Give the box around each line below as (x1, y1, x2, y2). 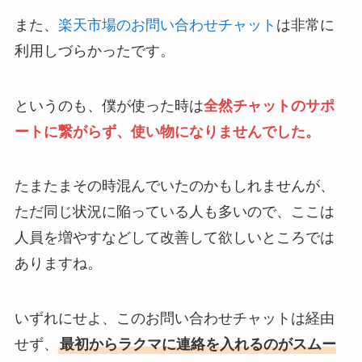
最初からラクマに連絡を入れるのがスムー (59, 336, 336, 353)
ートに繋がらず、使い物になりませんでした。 (14, 123, 320, 140)
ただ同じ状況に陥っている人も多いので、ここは (14, 204, 335, 221)
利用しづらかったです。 (14, 42, 175, 59)
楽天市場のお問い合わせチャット (57, 16, 276, 33)
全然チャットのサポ (203, 97, 335, 114)
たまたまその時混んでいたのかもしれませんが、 (14, 178, 335, 195)
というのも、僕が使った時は (14, 97, 204, 114)
